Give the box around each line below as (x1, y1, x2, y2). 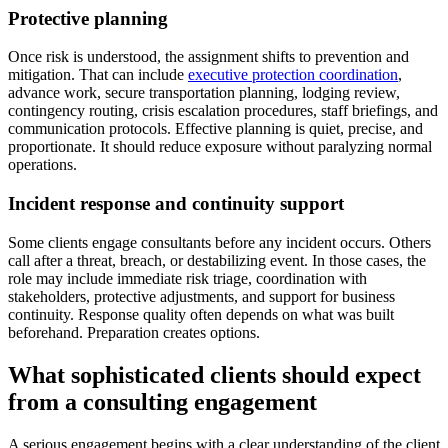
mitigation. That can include (8, 66, 188, 84)
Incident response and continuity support (8, 193, 344, 215)
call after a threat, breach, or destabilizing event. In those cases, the (8, 251, 426, 269)
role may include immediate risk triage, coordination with (8, 269, 367, 287)
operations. (8, 156, 77, 174)
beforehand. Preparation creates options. (8, 323, 260, 341)
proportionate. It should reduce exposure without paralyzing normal (8, 138, 432, 156)
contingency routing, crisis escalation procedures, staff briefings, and (8, 102, 438, 120)
